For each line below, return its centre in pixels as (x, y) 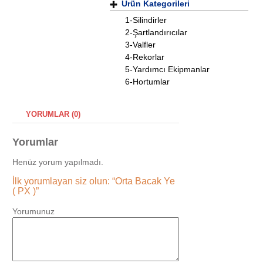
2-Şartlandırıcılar (156, 33)
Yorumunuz (33, 212)
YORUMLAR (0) (53, 114)
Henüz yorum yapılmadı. (58, 162)
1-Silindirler (146, 20)
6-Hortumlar (147, 82)
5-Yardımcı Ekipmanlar (167, 70)
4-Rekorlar (145, 57)
